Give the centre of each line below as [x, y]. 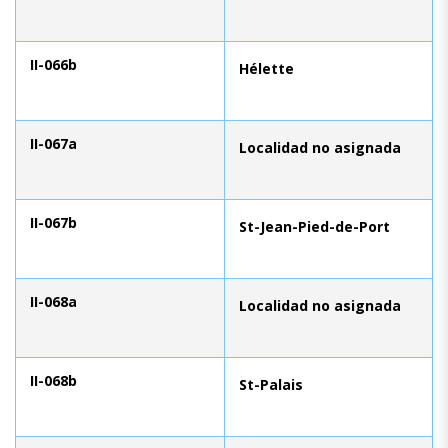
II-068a [53, 301]
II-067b [53, 222]
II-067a [53, 143]
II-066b [53, 64]
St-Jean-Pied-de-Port [314, 226]
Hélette [266, 68]
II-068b [53, 380]
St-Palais [271, 384]
